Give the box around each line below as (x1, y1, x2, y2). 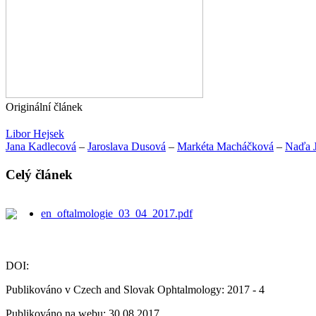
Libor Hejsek (6, 127, 64, 140)
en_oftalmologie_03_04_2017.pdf (41, 207, 193, 219)
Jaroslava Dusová (87, 140, 166, 152)
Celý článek (6, 166, 73, 182)
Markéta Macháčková (177, 140, 274, 152)
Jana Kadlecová (6, 140, 76, 152)
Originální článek (6, 100, 83, 113)
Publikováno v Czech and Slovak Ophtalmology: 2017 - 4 (6, 283, 265, 296)
